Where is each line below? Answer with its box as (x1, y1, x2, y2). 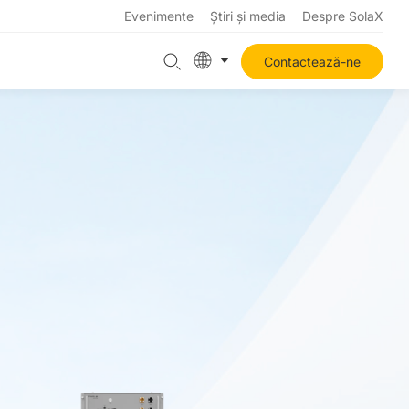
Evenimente (124, 8, 194, 24)
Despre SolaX (302, 8, 383, 24)
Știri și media (210, 8, 286, 24)
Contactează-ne (264, 53, 361, 69)
